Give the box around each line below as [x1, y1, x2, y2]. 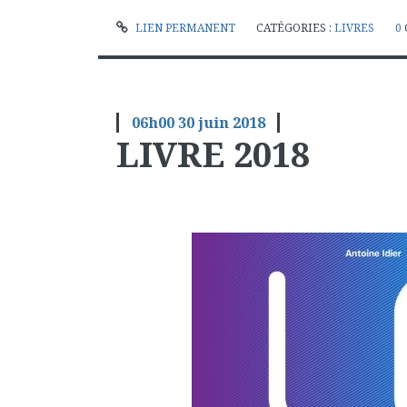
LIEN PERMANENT [132, 19, 235, 35]
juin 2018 [197, 112, 265, 133]
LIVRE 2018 [116, 129, 311, 177]
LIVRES [333, 19, 374, 35]
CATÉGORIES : [255, 19, 334, 35]
